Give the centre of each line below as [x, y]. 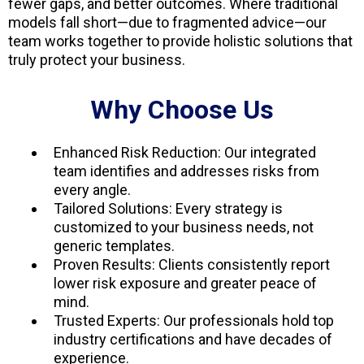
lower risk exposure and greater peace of [185, 284]
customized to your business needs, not [184, 227]
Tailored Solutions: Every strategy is [168, 209]
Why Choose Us [182, 110]
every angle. [92, 190]
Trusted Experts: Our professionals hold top [194, 321]
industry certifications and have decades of [193, 340]
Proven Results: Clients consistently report [192, 265]
